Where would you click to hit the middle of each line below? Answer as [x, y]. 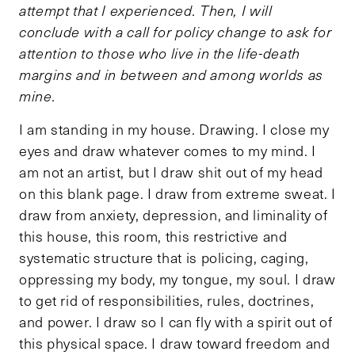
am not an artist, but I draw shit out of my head [171, 172]
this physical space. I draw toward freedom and [175, 343]
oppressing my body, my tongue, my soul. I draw [177, 279]
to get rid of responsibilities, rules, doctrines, [167, 300]
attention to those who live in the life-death [160, 53]
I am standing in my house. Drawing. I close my [174, 129]
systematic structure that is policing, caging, [164, 257]
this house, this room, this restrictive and [153, 236]
